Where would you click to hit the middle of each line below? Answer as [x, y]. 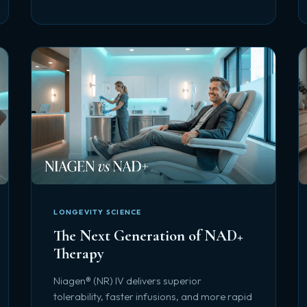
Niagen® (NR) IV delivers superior [128, 281]
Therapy [79, 253]
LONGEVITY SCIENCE [98, 212]
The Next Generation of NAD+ [149, 235]
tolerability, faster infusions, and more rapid [153, 297]
